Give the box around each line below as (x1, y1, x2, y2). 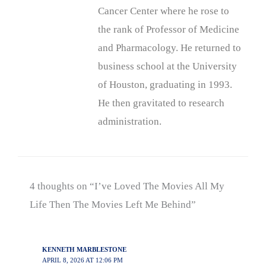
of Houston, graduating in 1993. (98, 78, 232, 90)
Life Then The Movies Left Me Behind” (30, 199, 196, 211)
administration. (98, 115, 161, 127)
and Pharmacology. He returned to (98, 42, 241, 53)
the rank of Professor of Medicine (98, 23, 239, 35)
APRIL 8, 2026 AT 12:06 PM (42, 256, 123, 264)
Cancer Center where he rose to (98, 5, 229, 17)
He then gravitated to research (98, 97, 224, 109)
